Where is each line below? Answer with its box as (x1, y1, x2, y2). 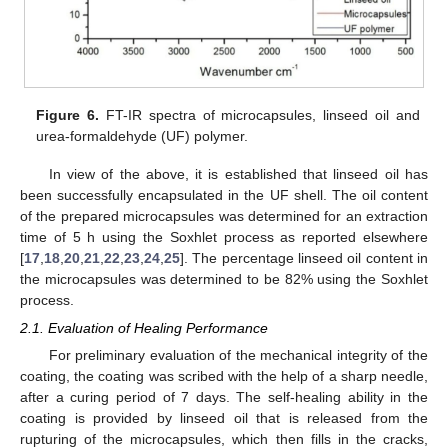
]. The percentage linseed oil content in (180, 250, 428, 267)
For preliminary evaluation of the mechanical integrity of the (48, 347, 428, 364)
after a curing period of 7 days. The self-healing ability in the (20, 389, 428, 406)
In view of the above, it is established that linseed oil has (48, 166, 428, 183)
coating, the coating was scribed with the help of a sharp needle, (20, 368, 428, 385)
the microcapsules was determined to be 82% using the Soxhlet (20, 271, 428, 288)
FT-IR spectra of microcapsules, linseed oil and (99, 106, 420, 123)
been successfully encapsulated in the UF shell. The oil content (20, 187, 428, 204)
